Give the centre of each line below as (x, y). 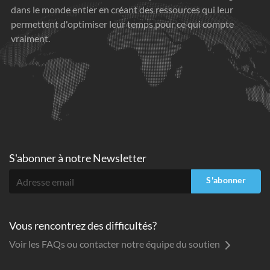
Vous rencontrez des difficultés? (83, 226)
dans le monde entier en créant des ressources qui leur (122, 10)
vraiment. (30, 39)
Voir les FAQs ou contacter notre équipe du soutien (115, 244)
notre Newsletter (106, 158)
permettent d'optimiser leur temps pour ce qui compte (122, 24)
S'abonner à (37, 158)
